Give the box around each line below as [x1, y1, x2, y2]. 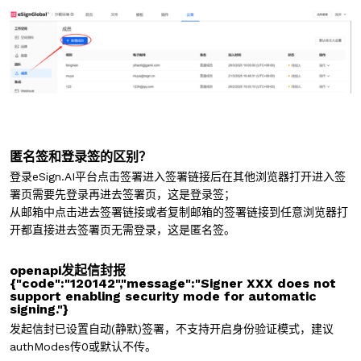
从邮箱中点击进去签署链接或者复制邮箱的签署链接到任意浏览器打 [10, 205, 348, 218]
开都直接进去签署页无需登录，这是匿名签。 [10, 222, 235, 236]
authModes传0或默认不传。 [10, 339, 156, 353]
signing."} [10, 301, 68, 317]
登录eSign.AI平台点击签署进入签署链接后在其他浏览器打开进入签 [10, 169, 346, 183]
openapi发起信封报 [10, 262, 126, 278]
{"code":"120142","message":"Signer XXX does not [10, 275, 336, 291]
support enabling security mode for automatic [10, 288, 317, 304]
